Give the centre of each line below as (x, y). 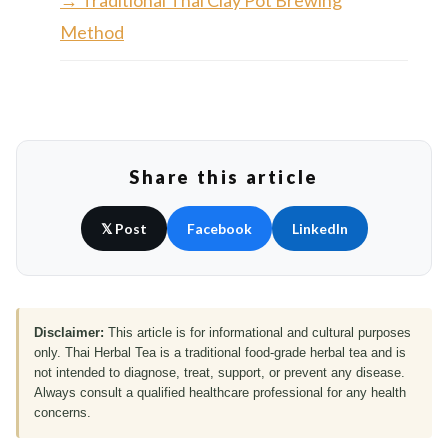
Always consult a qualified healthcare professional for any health (220, 393)
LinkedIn (319, 229)
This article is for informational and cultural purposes (257, 333)
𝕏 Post (123, 229)
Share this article (224, 177)
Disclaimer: (69, 333)
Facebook (219, 229)
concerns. (62, 413)
